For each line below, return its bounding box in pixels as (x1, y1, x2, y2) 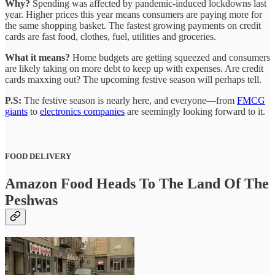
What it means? (5, 52, 72, 63)
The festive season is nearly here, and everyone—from (21, 95, 237, 106)
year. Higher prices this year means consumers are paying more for (5, 9, 262, 20)
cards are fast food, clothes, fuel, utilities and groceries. (5, 31, 216, 42)
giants (5, 106, 28, 117)
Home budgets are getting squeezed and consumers (72, 52, 270, 63)
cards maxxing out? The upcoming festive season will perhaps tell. (5, 74, 261, 85)
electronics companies (40, 106, 125, 117)
